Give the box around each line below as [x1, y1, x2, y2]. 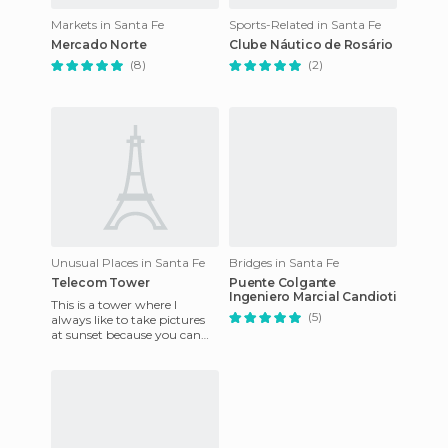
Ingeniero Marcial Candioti [229, 289, 397, 304]
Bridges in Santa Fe [229, 255, 339, 270]
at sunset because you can [51, 327, 201, 342]
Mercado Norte [51, 37, 147, 52]
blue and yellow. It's [51, 357, 163, 372]
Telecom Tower [51, 275, 150, 290]
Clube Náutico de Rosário [229, 37, 394, 52]
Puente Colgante [229, 275, 336, 290]
